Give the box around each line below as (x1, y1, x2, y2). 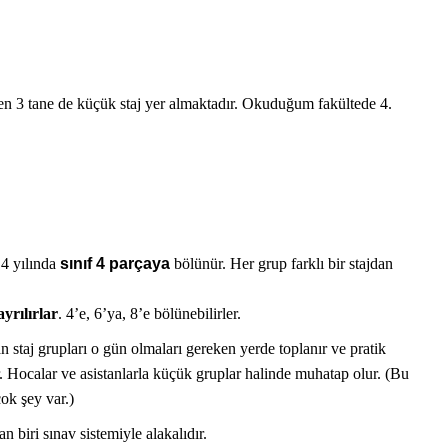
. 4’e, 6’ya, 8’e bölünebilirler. (58, 305, 241, 322)
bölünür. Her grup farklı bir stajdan (174, 255, 393, 272)
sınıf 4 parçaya (60, 255, 174, 272)
